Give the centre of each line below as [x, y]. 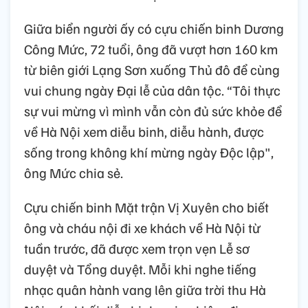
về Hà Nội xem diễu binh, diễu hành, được [144, 132]
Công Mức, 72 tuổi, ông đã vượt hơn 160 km [151, 49]
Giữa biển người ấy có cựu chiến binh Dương [154, 29]
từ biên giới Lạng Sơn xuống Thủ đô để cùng [152, 70]
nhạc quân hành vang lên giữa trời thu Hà [145, 290]
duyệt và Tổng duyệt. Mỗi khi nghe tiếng [140, 269]
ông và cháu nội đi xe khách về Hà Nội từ [142, 228]
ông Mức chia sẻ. [74, 173]
